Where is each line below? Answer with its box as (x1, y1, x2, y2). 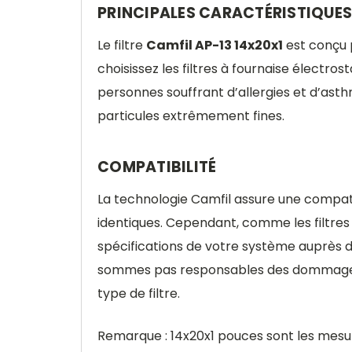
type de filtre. (97, 284, 180, 302)
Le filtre (97, 36, 146, 54)
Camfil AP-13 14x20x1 (146, 36, 283, 54)
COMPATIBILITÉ (97, 156, 217, 178)
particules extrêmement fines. (97, 107, 284, 125)
